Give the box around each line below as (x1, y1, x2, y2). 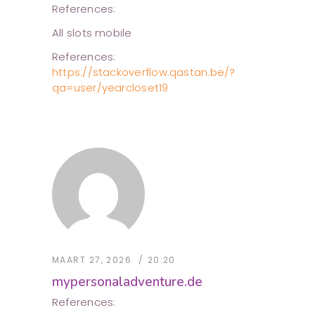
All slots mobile (52, 25, 132, 41)
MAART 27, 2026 (52, 254, 132, 266)
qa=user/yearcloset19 (52, 80, 169, 96)
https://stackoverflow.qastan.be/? (52, 65, 236, 80)
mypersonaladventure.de (52, 273, 202, 292)
